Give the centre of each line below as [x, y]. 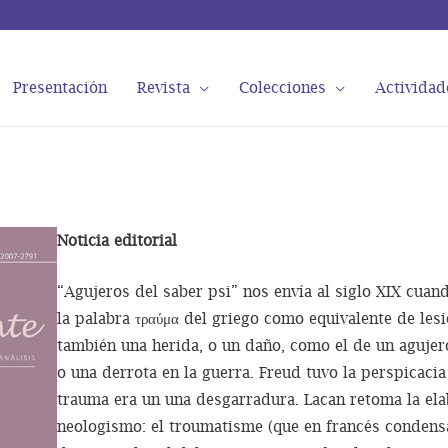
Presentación [60, 86]
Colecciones [282, 86]
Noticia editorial [117, 240]
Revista [163, 86]
